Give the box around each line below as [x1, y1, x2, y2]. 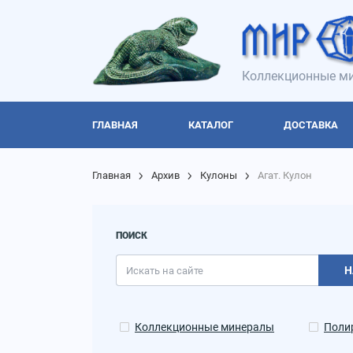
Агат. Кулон [258, 169, 312, 182]
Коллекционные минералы [135, 321, 274, 334]
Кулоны [200, 169, 237, 182]
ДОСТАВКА [284, 119, 338, 132]
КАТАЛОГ [188, 119, 233, 132]
